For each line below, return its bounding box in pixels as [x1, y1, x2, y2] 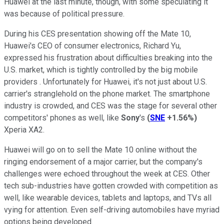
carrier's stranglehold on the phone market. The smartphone [4, 88, 210, 98]
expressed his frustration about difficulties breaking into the [4, 52, 212, 62]
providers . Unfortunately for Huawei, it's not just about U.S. [4, 76, 207, 86]
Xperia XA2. [4, 124, 44, 134]
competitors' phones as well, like [4, 112, 121, 122]
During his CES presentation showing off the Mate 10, [4, 28, 191, 38]
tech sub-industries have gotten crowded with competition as [4, 180, 218, 190]
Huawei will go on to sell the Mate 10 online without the [4, 144, 197, 154]
